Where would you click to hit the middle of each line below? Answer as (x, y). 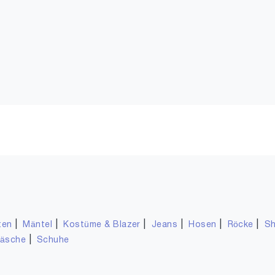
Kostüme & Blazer (102, 225)
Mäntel (38, 225)
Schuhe (53, 240)
